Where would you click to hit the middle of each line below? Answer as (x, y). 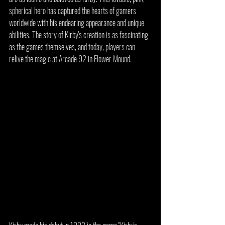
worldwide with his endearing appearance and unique (77, 23)
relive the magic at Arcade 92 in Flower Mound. (70, 59)
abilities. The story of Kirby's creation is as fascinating (79, 35)
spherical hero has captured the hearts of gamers (73, 11)
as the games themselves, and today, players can (73, 47)
